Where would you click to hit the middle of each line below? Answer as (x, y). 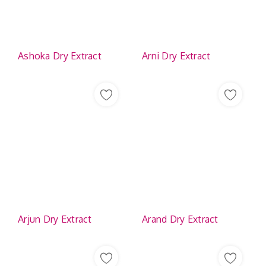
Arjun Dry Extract (55, 219)
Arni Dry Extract (176, 56)
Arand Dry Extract (180, 219)
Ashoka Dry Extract (60, 56)
